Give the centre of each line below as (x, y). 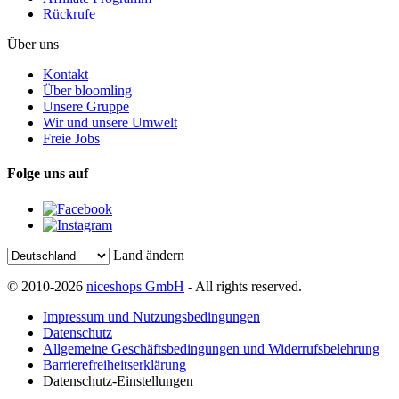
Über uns (33, 45)
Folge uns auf (48, 174)
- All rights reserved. (243, 286)
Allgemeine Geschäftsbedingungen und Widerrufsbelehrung (211, 348)
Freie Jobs (71, 139)
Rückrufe (69, 14)
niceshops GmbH (135, 286)
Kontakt (65, 75)
